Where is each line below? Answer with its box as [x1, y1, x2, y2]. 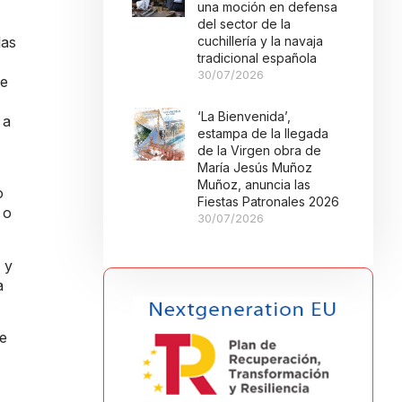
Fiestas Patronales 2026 [197, 194, 340, 209]
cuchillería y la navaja [197, 33, 324, 48]
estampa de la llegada [197, 126, 329, 141]
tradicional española [197, 50, 318, 66]
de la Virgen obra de [197, 143, 322, 158]
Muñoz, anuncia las [197, 177, 311, 192]
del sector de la [197, 16, 292, 31]
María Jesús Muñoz [197, 160, 313, 175]
